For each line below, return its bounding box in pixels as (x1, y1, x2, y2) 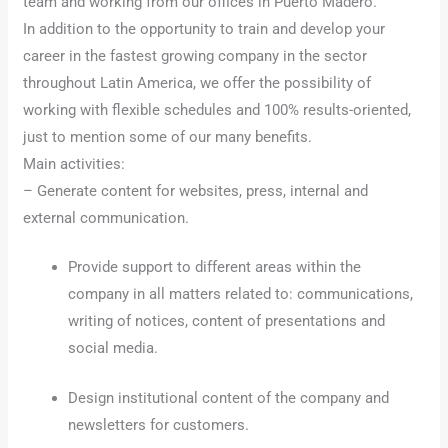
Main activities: (23, 154, 126, 173)
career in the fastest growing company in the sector (23, 46, 368, 65)
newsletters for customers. (68, 415, 250, 434)
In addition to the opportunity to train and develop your (23, 19, 386, 38)
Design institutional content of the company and (68, 388, 390, 407)
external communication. (23, 208, 190, 227)
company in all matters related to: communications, (68, 285, 414, 304)
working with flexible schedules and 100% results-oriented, (23, 100, 412, 119)
